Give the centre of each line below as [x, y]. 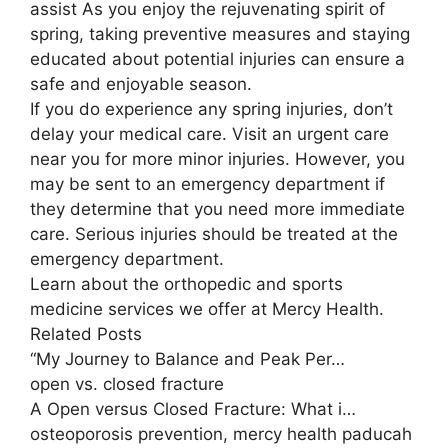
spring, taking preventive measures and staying [220, 33]
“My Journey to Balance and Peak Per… [187, 358]
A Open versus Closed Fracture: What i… [193, 408]
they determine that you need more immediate [217, 208]
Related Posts [86, 333]
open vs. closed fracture [127, 383]
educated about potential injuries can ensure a [217, 58]
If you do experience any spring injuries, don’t [211, 108]
